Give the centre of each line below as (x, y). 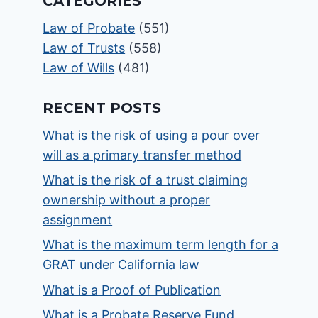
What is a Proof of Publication (132, 290)
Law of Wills (79, 68)
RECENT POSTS (102, 108)
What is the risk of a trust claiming (146, 180)
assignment (78, 220)
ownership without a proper (127, 200)
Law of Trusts (84, 48)
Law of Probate (89, 28)
